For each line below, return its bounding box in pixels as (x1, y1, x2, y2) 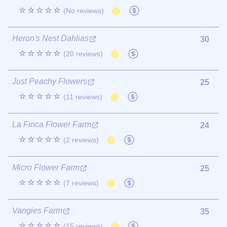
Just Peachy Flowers (12, 77, 87, 86)
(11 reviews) (63, 92, 102, 101)
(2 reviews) (63, 135, 99, 144)
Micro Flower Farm (12, 163, 80, 172)
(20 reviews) (63, 49, 103, 58)
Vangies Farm (12, 206, 62, 215)
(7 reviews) (63, 178, 99, 187)
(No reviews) (63, 6, 104, 15)
